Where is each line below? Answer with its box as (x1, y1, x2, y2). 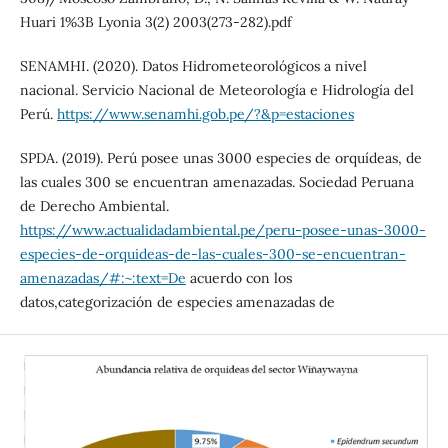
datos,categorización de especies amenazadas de (19, 292, 335, 311)
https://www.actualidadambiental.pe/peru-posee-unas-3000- (19, 220, 426, 239)
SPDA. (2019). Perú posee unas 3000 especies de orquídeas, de (19, 148, 422, 167)
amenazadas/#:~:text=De (19, 268, 186, 287)
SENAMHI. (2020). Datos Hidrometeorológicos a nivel (19, 56, 367, 75)
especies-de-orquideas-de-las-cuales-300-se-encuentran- (19, 244, 406, 263)
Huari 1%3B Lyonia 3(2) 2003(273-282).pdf (19, 12, 292, 31)
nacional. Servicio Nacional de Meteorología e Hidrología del (19, 80, 414, 99)
